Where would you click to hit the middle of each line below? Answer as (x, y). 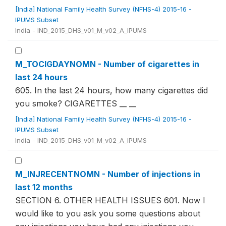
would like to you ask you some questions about (108, 213)
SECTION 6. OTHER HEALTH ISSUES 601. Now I (110, 200)
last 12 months (44, 187)
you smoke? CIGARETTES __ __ (76, 103)
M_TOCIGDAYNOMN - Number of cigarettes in (107, 64)
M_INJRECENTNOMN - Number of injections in (108, 174)
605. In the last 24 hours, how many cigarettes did (111, 90)
